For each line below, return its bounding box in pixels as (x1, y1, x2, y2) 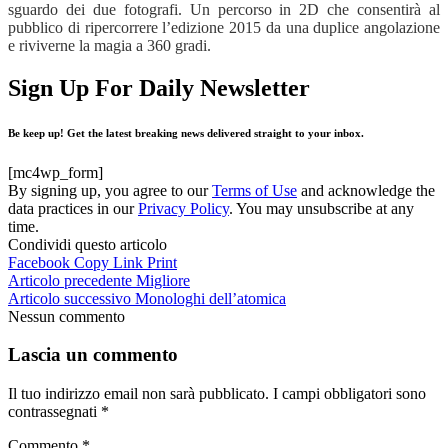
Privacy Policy (138, 199, 229, 217)
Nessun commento (8, 307, 125, 325)
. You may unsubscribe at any (229, 199, 414, 217)
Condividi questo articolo (8, 235, 167, 253)
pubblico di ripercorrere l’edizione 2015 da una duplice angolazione (8, 18, 440, 36)
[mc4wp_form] (8, 163, 103, 181)
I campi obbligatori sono (273, 385, 426, 403)
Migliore (136, 271, 190, 289)
